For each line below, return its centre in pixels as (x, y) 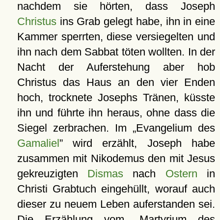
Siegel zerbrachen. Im (75, 128)
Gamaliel (38, 143)
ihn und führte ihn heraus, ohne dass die (116, 112)
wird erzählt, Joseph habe (139, 143)
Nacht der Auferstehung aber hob (116, 67)
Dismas (106, 173)
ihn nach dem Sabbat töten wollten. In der (116, 52)
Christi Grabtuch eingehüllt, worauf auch (116, 189)
